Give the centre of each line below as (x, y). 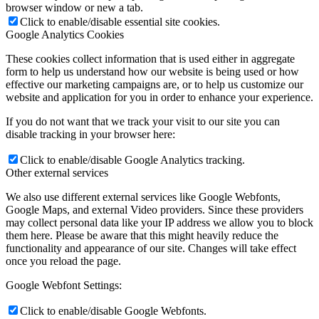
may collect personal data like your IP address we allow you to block (159, 222)
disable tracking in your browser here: (90, 134)
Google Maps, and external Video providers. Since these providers (155, 209)
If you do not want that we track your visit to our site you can (143, 121)
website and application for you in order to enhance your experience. (159, 97)
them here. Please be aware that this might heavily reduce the (142, 235)
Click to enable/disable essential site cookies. (120, 21)
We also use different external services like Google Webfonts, (143, 197)
